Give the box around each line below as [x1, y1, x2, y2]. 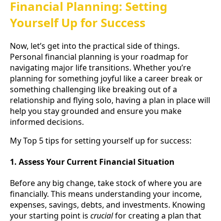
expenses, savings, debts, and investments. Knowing [10, 199, 205, 211]
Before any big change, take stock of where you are [10, 178, 202, 189]
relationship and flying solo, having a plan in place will [10, 94, 210, 106]
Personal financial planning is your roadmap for [10, 51, 188, 62]
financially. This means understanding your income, [10, 188, 202, 200]
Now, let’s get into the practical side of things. [10, 40, 180, 51]
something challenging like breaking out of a [10, 83, 177, 95]
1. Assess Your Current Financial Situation [10, 156, 175, 167]
